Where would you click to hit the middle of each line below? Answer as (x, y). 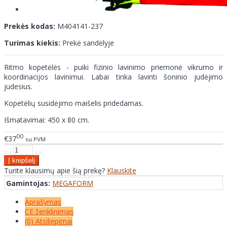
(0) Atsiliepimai (49, 221)
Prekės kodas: (30, 26)
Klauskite (122, 170)
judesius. (18, 87)
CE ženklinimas (49, 211)
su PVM (35, 139)
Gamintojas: (28, 183)
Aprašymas (43, 202)
